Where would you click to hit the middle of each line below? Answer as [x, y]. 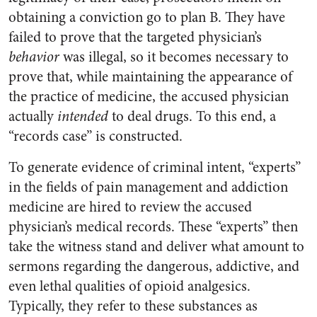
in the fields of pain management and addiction [148, 187]
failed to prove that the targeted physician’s [135, 37]
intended [83, 116]
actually [33, 116]
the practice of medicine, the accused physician [149, 97]
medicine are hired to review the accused [130, 207]
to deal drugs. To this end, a [192, 116]
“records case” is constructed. [96, 136]
